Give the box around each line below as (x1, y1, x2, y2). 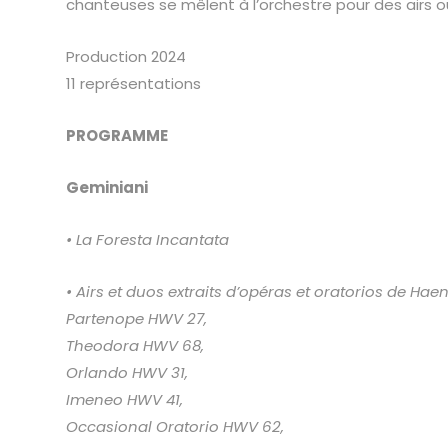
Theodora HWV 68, (65, 335, 204, 356)
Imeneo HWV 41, (65, 389, 183, 410)
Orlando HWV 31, (65, 362, 188, 383)
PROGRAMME (65, 125, 168, 146)
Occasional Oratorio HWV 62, (65, 416, 284, 437)
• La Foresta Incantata (65, 229, 229, 250)
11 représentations (65, 73, 201, 94)
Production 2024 (65, 46, 186, 67)
